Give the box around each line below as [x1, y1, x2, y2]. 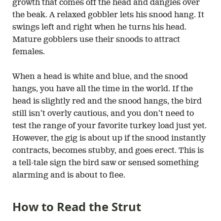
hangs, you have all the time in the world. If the [12, 85, 193, 93]
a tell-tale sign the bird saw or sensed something [12, 159, 199, 167]
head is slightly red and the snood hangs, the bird [12, 97, 202, 106]
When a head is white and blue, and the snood [12, 73, 188, 81]
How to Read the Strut [12, 198, 141, 215]
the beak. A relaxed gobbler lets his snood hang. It [12, 11, 204, 19]
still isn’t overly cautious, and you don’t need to [12, 110, 194, 118]
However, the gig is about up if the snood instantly [12, 134, 206, 143]
